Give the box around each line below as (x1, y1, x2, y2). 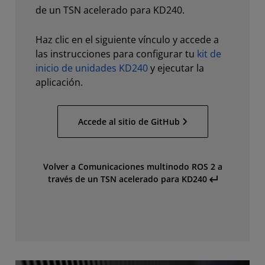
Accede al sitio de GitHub (77, 116, 180, 127)
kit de (197, 47, 221, 60)
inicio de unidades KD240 (35, 62, 148, 75)
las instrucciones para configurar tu (35, 47, 197, 60)
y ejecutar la (148, 62, 204, 75)
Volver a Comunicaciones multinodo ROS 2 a (43, 161, 222, 172)
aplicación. (35, 76, 83, 89)
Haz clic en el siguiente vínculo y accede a (35, 33, 219, 46)
